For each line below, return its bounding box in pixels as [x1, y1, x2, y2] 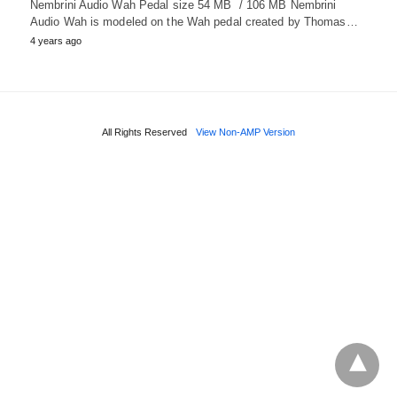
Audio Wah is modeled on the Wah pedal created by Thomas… [30, 14, 358, 28]
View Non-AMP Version [196, 126, 295, 137]
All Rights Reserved [102, 126, 187, 137]
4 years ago [30, 35, 82, 46]
